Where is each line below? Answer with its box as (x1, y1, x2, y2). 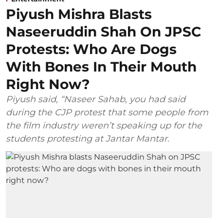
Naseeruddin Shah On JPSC (6, 23, 201, 40)
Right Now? (6, 75, 90, 92)
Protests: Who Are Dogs (6, 40, 177, 57)
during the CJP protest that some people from (6, 107, 208, 118)
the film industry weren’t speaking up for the (6, 120, 202, 131)
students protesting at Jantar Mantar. (6, 133, 169, 144)
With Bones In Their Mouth (6, 58, 197, 75)
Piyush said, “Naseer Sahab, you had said (6, 93, 185, 105)
